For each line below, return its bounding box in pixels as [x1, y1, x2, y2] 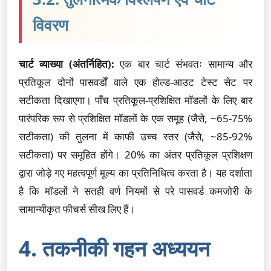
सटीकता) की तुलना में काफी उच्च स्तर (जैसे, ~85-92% [19, 129, 252, 143]
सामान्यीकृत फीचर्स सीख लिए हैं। [19, 202, 135, 216]
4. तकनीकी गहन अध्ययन [19, 233, 210, 263]
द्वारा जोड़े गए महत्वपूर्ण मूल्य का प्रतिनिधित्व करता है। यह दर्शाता [19, 166, 252, 180]
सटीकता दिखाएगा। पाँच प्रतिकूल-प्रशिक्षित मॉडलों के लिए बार [19, 93, 252, 107]
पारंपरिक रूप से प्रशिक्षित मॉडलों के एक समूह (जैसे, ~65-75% [19, 111, 252, 125]
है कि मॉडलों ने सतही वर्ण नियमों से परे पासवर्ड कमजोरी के [19, 184, 252, 198]
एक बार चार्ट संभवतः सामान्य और [114, 57, 252, 71]
